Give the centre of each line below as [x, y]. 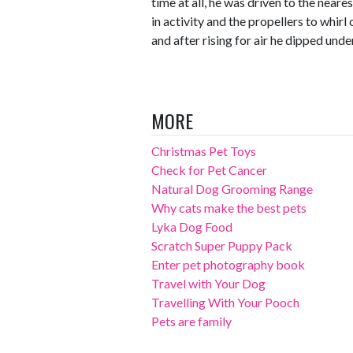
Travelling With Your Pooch [225, 302]
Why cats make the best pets [229, 208]
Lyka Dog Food [192, 227]
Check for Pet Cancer [209, 170]
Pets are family [191, 321]
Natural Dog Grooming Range [232, 189]
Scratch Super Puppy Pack [222, 245]
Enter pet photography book [228, 264]
